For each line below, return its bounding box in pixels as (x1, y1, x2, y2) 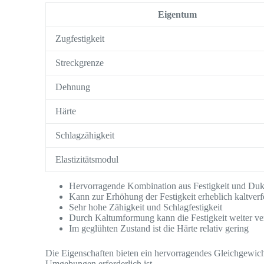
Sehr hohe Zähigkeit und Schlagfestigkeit (69, 202, 223, 212)
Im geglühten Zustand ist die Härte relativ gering (69, 223, 249, 233)
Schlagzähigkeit (55, 130, 115, 140)
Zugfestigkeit (55, 33, 105, 44)
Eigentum (158, 9, 197, 19)
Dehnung (55, 81, 91, 92)
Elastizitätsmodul (55, 154, 119, 164)
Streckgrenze (55, 57, 104, 68)
